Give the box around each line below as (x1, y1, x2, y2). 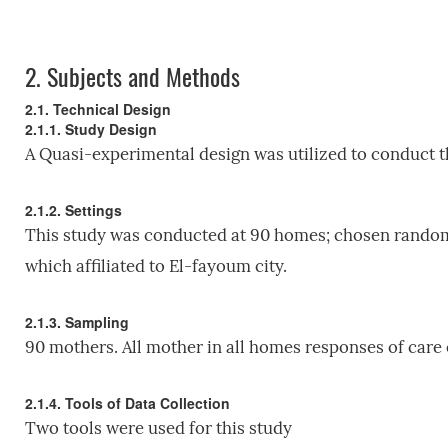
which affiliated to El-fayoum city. (24, 255, 287, 277)
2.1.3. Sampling (24, 311, 129, 332)
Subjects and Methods (40, 57, 240, 94)
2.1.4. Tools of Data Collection (24, 392, 230, 413)
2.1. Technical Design (24, 98, 171, 119)
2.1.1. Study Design (24, 118, 157, 139)
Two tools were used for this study (24, 417, 292, 439)
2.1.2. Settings (24, 199, 122, 220)
